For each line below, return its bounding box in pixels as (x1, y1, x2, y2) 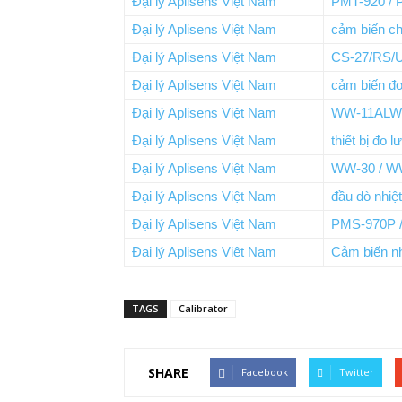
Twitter (339, 365, 374, 379)
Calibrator (179, 301, 228, 315)
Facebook (241, 365, 288, 379)
